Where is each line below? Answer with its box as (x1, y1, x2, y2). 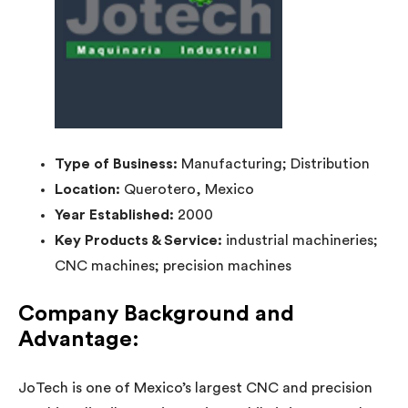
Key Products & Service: (55, 232, 226, 248)
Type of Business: (55, 156, 181, 171)
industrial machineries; (226, 232, 378, 248)
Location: (55, 181, 124, 197)
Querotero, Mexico (124, 181, 254, 197)
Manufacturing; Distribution (181, 156, 370, 171)
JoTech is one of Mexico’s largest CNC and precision (18, 380, 372, 395)
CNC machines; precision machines (55, 258, 291, 273)
